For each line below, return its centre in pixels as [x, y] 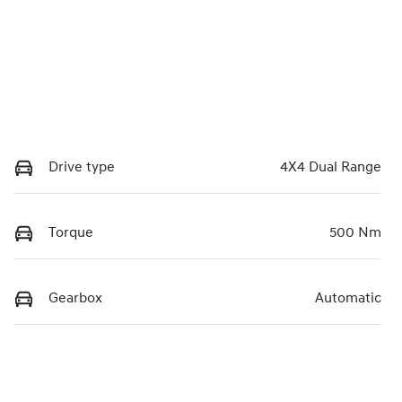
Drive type [82, 167]
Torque [71, 233]
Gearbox [75, 298]
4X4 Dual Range [331, 167]
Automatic [348, 298]
